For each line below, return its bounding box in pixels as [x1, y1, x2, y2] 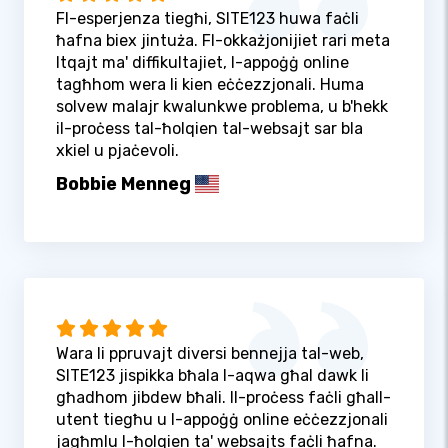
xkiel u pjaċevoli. [56, 140, 179, 160]
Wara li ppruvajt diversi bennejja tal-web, [56, 344, 364, 364]
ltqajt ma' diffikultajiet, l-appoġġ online [56, 52, 349, 72]
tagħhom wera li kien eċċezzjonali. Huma [56, 74, 364, 94]
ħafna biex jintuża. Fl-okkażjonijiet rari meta [56, 30, 390, 50]
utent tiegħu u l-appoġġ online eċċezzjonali [56, 410, 388, 430]
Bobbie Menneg [56, 172, 191, 195]
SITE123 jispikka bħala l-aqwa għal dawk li [56, 366, 369, 386]
